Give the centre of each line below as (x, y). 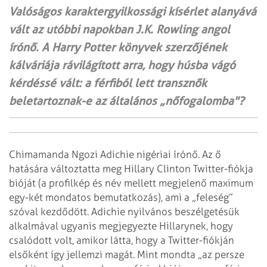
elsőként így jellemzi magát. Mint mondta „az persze (127, 254)
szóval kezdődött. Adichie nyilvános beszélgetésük (124, 211)
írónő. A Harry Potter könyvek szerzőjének (118, 47)
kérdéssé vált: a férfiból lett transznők (108, 83)
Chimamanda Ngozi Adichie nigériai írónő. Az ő (115, 154)
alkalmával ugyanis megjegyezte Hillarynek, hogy (121, 226)
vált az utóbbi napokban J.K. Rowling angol (119, 29)
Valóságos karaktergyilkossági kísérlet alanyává (133, 11)
